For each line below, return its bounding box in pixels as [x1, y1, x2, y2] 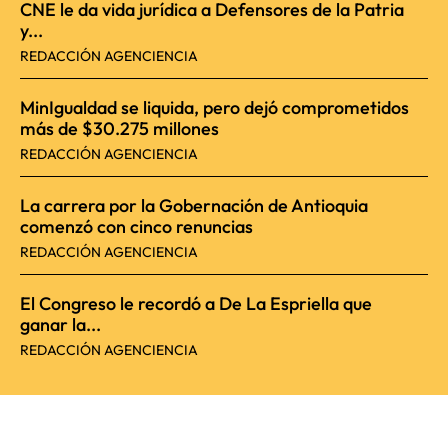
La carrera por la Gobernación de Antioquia [20, 194, 368, 218]
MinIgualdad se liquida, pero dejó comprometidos [20, 96, 409, 120]
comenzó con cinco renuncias [20, 215, 253, 239]
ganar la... [20, 313, 101, 337]
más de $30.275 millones [20, 117, 219, 141]
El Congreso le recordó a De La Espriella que [20, 292, 372, 316]
